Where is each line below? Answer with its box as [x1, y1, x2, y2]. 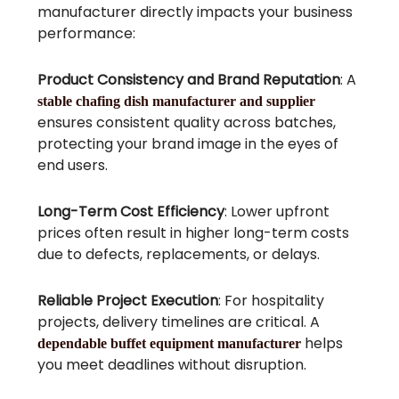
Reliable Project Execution [37, 289, 219, 311]
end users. [37, 154, 109, 175]
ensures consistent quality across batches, [37, 111, 337, 133]
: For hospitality [218, 289, 325, 311]
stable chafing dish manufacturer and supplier [37, 93, 316, 109]
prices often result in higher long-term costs [37, 222, 350, 243]
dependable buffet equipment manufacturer [37, 335, 302, 351]
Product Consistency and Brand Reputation [37, 69, 341, 90]
